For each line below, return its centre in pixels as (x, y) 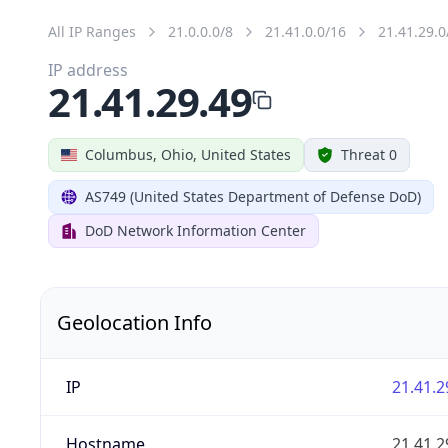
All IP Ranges (92, 31)
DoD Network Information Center (195, 230)
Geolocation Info (134, 322)
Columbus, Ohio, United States (188, 154)
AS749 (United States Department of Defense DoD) (253, 196)
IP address (88, 69)
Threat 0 (369, 154)
